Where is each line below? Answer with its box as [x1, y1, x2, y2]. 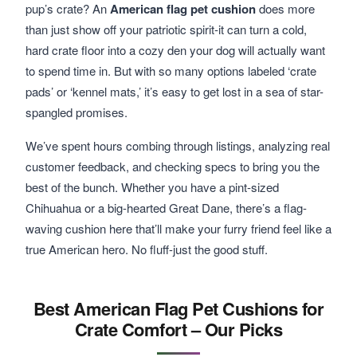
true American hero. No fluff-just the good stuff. [25, 241, 268, 257]
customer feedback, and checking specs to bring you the [25, 158, 320, 175]
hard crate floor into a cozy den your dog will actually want [25, 41, 325, 58]
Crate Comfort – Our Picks [74, 316, 283, 342]
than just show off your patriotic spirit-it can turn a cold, [25, 21, 307, 37]
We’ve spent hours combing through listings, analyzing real [25, 137, 330, 154]
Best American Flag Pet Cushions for [33, 296, 324, 321]
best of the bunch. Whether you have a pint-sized [25, 178, 279, 195]
